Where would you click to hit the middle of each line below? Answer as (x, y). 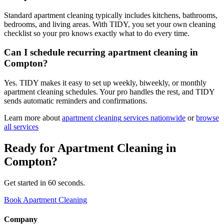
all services (21, 126)
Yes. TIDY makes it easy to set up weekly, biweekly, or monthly (105, 82)
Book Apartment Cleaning (45, 199)
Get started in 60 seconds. (44, 182)
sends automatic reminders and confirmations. (76, 100)
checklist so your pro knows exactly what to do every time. (97, 33)
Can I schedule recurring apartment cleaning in (101, 52)
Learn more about (32, 117)
